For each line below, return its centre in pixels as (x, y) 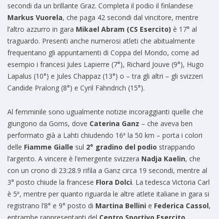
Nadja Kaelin (163, 159)
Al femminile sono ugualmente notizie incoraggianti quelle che (105, 112)
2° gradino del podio (121, 147)
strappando (176, 147)
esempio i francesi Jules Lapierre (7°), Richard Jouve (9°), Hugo (106, 65)
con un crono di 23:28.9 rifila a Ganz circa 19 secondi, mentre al (107, 171)
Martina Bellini (121, 206)
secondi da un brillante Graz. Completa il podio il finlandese (100, 6)
